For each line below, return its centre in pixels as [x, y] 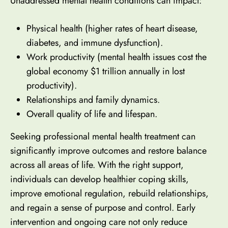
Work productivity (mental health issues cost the [117, 57]
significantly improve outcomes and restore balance [108, 151]
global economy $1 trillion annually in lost [106, 72]
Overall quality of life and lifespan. [92, 114]
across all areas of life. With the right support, [97, 165]
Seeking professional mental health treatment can [103, 137]
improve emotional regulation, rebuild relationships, [109, 194]
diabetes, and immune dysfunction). [95, 43]
